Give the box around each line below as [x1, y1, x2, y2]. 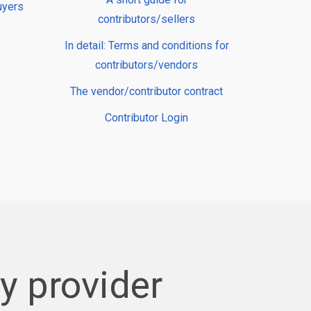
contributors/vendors [95, 58, 198, 72]
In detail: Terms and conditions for [64, 39, 229, 53]
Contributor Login [105, 111, 188, 125]
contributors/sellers [98, 12, 195, 26]
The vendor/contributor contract [70, 85, 223, 99]
